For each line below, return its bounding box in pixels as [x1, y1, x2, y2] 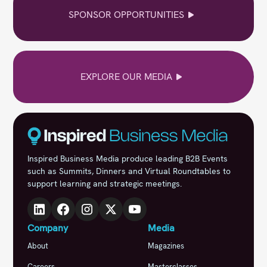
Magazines [148, 240, 184, 251]
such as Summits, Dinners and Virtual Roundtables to [27, 165, 231, 176]
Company [27, 221, 69, 234]
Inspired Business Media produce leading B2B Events [27, 153, 228, 164]
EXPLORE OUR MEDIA [80, 70, 172, 83]
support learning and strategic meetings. [27, 178, 182, 189]
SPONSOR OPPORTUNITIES [69, 8, 184, 21]
